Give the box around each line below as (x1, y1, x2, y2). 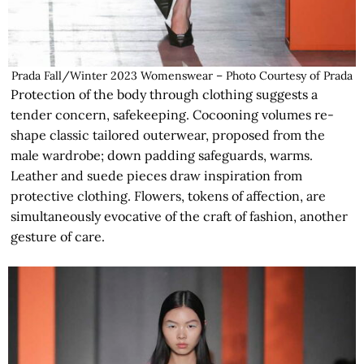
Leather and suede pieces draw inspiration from (11, 167, 303, 184)
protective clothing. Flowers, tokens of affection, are (11, 187, 327, 204)
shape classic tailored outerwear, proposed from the (11, 126, 326, 143)
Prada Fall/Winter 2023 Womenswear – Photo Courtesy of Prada (11, 67, 353, 83)
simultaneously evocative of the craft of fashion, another (11, 207, 349, 224)
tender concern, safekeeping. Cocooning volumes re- (11, 106, 335, 123)
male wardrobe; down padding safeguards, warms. (11, 146, 314, 163)
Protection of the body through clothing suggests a (11, 85, 318, 102)
